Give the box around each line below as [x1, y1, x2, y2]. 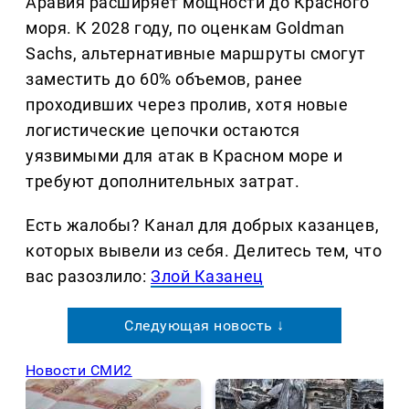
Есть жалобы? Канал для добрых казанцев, [26, 215, 380, 236]
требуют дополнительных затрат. [26, 172, 300, 192]
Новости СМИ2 [26, 362, 132, 380]
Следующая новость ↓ [124, 317, 285, 335]
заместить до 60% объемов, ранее [26, 69, 303, 89]
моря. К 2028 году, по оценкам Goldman [26, 18, 345, 38]
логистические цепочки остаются [26, 121, 300, 141]
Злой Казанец [151, 267, 264, 287]
